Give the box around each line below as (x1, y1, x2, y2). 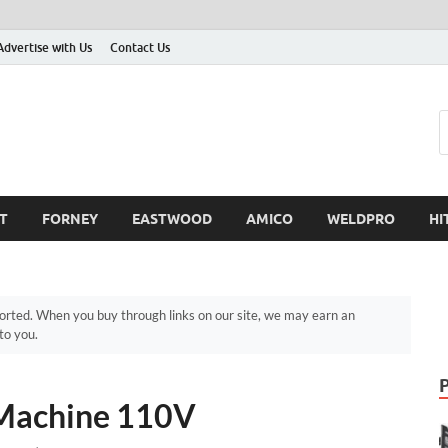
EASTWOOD (132, 210, 212, 227)
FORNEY (42, 210, 98, 227)
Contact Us (110, 39, 170, 55)
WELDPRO (327, 210, 395, 227)
